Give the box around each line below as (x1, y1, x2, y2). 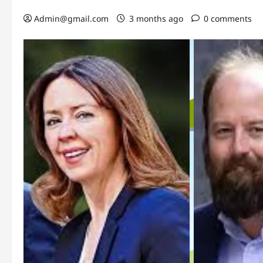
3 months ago (127, 13, 186, 24)
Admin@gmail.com (34, 13, 109, 24)
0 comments (204, 13, 252, 24)
